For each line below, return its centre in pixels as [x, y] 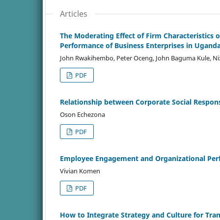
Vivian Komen [80, 171]
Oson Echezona [82, 114]
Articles [74, 14]
